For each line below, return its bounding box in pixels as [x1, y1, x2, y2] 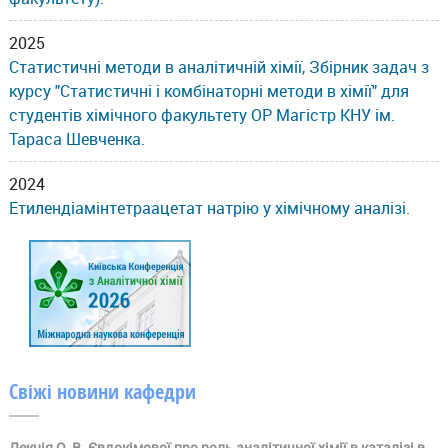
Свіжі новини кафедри [8, 377, 196, 405]
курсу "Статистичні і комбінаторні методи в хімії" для [8, 79, 409, 102]
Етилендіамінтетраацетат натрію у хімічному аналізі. [8, 196, 410, 219]
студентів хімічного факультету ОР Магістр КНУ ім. [8, 103, 395, 126]
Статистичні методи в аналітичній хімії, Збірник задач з [8, 55, 429, 78]
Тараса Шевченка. [8, 127, 145, 150]
